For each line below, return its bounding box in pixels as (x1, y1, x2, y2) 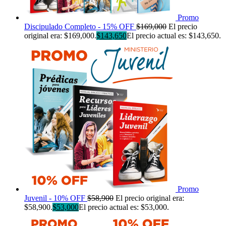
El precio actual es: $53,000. (79, 202, 169, 211)
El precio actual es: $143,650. (127, 31, 221, 40)
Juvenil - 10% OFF (24, 193, 85, 202)
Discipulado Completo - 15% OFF (24, 22, 134, 31)
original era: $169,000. (24, 31, 96, 40)
